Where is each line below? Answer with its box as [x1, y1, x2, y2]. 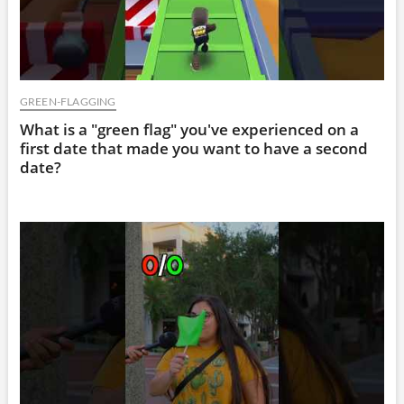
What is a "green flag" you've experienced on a [19, 118, 359, 140]
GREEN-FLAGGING [19, 96, 116, 107]
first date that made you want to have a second [19, 137, 368, 159]
